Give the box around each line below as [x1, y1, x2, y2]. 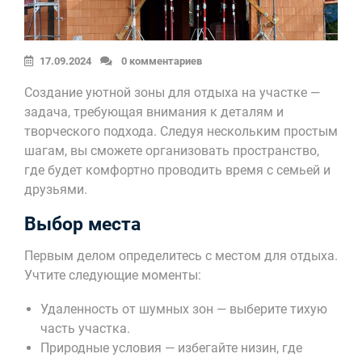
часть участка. [40, 320, 130, 336]
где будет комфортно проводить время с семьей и [24, 162, 330, 178]
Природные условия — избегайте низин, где [40, 339, 302, 356]
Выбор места [24, 213, 141, 235]
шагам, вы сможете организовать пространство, [24, 142, 319, 158]
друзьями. [24, 181, 87, 197]
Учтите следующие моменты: [24, 267, 201, 283]
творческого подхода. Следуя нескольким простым [24, 123, 338, 139]
